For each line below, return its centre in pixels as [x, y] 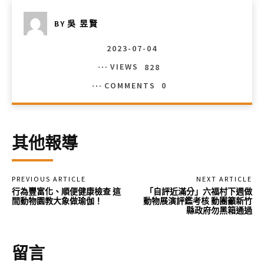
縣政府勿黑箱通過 [219, 210]
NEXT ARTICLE [224, 179]
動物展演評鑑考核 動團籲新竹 [197, 201]
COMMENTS [130, 85]
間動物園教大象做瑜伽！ [57, 201]
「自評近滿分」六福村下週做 [198, 191]
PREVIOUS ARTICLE [49, 179]
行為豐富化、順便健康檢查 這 [66, 191]
